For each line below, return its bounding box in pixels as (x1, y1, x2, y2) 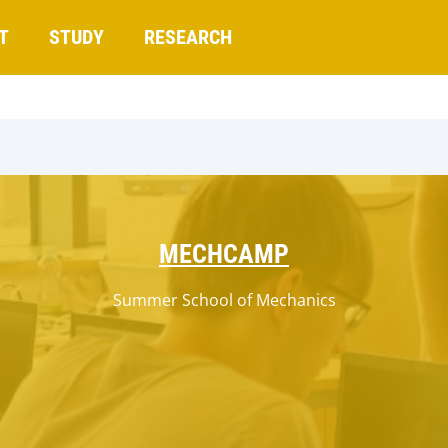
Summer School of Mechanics (112, 289, 336, 311)
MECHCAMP (159, 239, 289, 269)
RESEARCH (143, 25, 232, 49)
